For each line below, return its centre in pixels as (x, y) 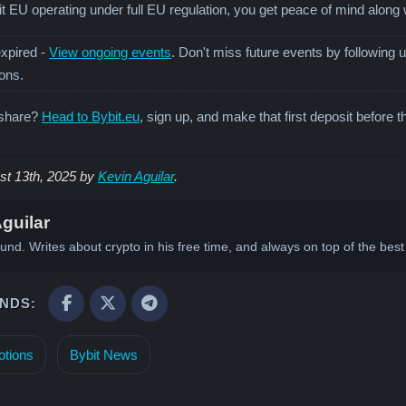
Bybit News (104, 354)
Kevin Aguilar (136, 177)
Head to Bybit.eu (91, 116)
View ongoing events (110, 52)
